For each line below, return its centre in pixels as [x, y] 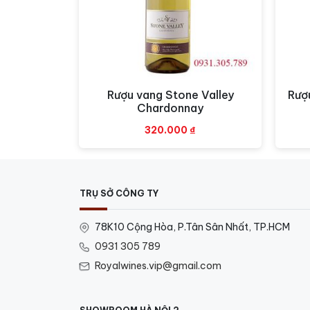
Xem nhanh [170, 95]
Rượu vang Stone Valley [170, 94]
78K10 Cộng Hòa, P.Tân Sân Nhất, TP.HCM [192, 227]
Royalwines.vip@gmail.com [158, 265]
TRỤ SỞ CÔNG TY [119, 193]
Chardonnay [170, 108]
